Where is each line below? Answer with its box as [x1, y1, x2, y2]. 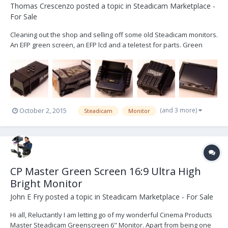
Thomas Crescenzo [10, 1, 74, 11]
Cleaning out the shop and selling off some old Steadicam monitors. [10, 30, 218, 40]
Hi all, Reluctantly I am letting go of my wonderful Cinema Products [10, 210, 212, 219]
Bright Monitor [10, 176, 82, 190]
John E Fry [10, 191, 43, 202]
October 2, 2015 [19, 106, 67, 116]
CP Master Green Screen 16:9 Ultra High [10, 164, 201, 178]
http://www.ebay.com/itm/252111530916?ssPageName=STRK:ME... [10, 71, 212, 80]
